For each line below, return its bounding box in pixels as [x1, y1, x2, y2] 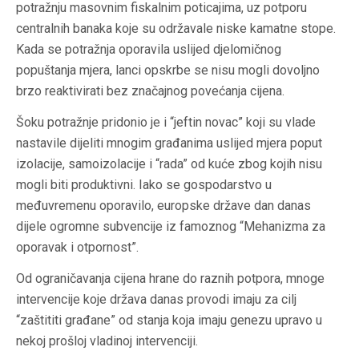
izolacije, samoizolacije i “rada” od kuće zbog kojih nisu [16, 156, 322, 172]
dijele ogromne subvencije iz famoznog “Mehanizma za [16, 219, 325, 235]
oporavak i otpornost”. [16, 240, 139, 256]
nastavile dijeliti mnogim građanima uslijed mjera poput [16, 135, 322, 151]
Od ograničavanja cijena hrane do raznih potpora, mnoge [16, 271, 325, 287]
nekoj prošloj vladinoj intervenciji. [16, 333, 198, 349]
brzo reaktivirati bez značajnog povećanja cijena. [16, 83, 284, 99]
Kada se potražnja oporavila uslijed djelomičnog [16, 42, 281, 58]
